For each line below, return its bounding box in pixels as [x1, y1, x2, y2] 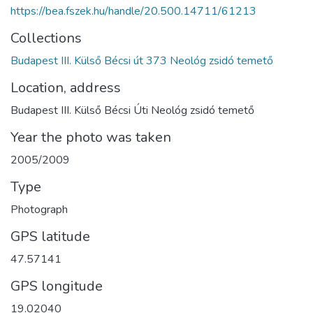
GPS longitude [10, 276, 103, 296]
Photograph [10, 201, 68, 217]
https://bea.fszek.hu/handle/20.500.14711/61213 [10, 3, 256, 19]
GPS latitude [10, 226, 90, 246]
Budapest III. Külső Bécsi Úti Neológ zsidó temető [10, 102, 254, 118]
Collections [10, 28, 82, 48]
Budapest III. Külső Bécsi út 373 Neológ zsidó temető [10, 52, 273, 68]
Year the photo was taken [10, 127, 171, 147]
